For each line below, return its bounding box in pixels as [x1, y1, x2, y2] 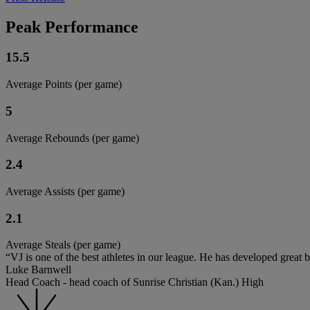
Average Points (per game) [6, 78, 122, 91]
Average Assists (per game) [6, 185, 125, 198]
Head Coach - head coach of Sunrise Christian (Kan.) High [6, 276, 264, 289]
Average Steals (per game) [6, 239, 120, 251]
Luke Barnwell [6, 264, 71, 276]
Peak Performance [6, 17, 138, 36]
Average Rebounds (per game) [6, 131, 139, 144]
